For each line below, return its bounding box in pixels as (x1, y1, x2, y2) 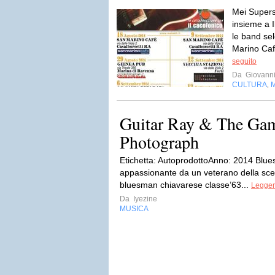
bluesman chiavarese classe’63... (120, 180, 251, 190)
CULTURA (232, 80, 267, 89)
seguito (232, 57, 257, 66)
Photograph (120, 130, 199, 153)
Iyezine (131, 195, 157, 203)
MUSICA (120, 204, 149, 213)
